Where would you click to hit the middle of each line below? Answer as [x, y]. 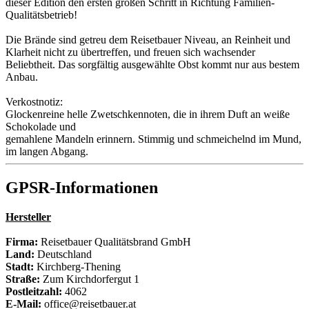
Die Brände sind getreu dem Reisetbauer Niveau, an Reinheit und [148, 40]
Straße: [23, 279]
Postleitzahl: [34, 291]
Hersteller [28, 217]
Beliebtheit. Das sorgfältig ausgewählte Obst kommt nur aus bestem [152, 65]
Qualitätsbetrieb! [41, 15]
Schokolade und [41, 127]
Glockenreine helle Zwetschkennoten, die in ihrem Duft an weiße [148, 114]
